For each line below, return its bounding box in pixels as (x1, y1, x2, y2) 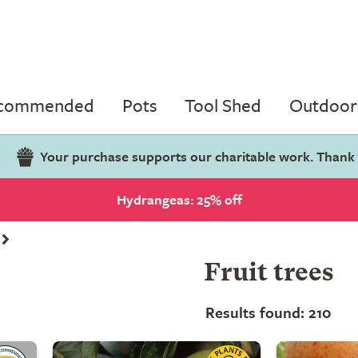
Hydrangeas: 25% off (116, 189, 242, 209)
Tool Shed (185, 92, 262, 118)
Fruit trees (203, 261, 334, 287)
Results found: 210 (205, 301, 332, 323)
